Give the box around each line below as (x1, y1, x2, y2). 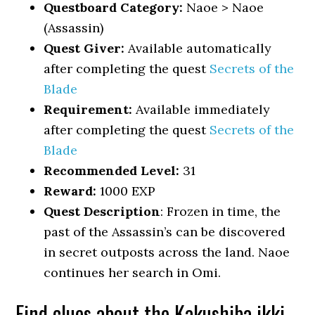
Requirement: (44, 101, 133, 117)
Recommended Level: (44, 162, 180, 179)
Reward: (44, 183, 97, 199)
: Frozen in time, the (160, 203, 281, 219)
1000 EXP (96, 183, 156, 199)
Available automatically (124, 40, 272, 56)
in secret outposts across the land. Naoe (44, 244, 290, 260)
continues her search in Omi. (44, 264, 221, 281)
